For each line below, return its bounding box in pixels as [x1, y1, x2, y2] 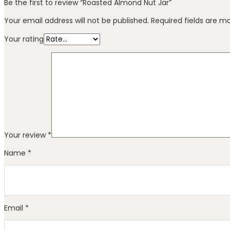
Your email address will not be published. [4, 15, 149, 26]
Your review [4, 129, 48, 140]
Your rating [4, 33, 44, 44]
